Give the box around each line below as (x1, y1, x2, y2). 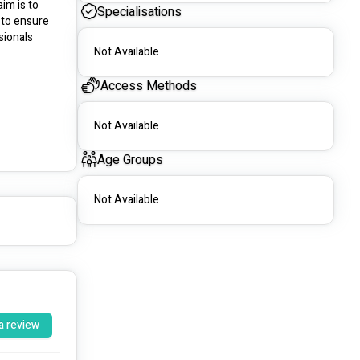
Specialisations (97, 2, 182, 22)
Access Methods (100, 76, 197, 96)
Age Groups (97, 150, 163, 170)
